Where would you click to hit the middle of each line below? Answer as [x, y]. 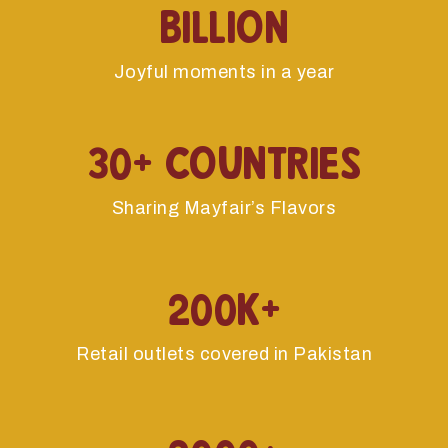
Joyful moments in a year [224, 72]
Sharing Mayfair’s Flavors [224, 208]
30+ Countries [224, 155]
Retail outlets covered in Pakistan [224, 354]
